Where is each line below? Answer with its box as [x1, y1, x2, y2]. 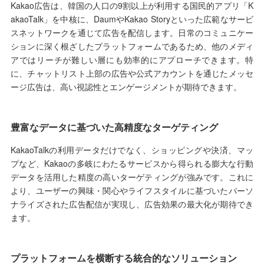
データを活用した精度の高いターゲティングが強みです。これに [10, 171, 254, 183]
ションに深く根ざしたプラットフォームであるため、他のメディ [10, 40, 254, 52]
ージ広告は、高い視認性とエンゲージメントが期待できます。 [10, 81, 242, 93]
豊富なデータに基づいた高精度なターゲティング [10, 120, 218, 134]
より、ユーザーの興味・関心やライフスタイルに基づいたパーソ [10, 184, 254, 197]
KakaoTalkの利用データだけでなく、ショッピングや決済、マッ [10, 144, 254, 156]
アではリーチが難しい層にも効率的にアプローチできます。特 [10, 54, 254, 66]
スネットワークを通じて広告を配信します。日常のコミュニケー [10, 27, 254, 39]
